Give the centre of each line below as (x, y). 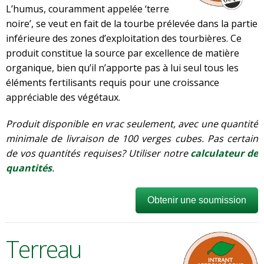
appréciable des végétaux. (64, 97)
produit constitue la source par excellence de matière (123, 53)
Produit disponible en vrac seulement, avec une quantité (132, 124)
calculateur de (225, 153)
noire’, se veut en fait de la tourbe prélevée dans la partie (132, 24)
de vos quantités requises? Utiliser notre (98, 153)
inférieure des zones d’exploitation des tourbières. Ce (124, 38)
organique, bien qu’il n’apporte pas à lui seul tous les (122, 68)
